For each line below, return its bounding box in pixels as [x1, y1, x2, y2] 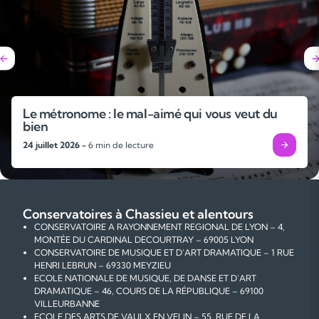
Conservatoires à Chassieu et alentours [23, 206, 253, 223]
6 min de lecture [86, 139, 154, 150]
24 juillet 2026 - [23, 139, 86, 150]
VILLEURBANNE [34, 298, 100, 310]
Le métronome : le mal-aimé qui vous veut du [23, 105, 278, 122]
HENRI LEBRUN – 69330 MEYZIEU [34, 260, 171, 271]
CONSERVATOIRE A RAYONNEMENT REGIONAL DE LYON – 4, [34, 221, 285, 233]
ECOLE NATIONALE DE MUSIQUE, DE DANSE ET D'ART [34, 273, 256, 284]
